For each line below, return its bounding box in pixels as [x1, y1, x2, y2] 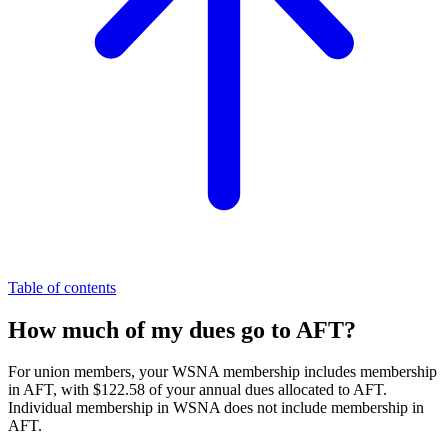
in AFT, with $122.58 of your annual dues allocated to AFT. [8, 381, 387, 399]
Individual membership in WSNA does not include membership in [8, 399, 424, 417]
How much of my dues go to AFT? [8, 316, 356, 343]
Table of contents [8, 278, 116, 296]
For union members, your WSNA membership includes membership [8, 363, 437, 381]
